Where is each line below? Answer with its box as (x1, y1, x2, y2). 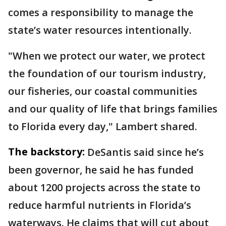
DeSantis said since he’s (87, 145, 204, 159)
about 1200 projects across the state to (8, 181, 200, 194)
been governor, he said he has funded (8, 163, 194, 177)
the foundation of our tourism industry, (8, 67, 206, 80)
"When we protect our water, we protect (8, 49, 205, 63)
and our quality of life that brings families (8, 102, 217, 116)
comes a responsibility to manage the (8, 6, 193, 19)
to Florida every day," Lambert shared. (8, 120, 197, 133)
